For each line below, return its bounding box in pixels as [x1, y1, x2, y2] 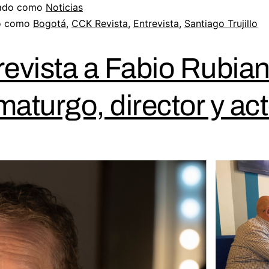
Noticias [46, 1, 83, 14]
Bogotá [33, 17, 66, 30]
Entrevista [133, 17, 179, 30]
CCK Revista [71, 17, 128, 30]
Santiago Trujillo [184, 17, 258, 30]
